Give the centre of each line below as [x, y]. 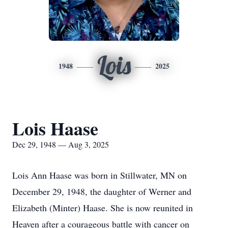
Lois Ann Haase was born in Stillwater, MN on [99, 175]
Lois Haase [55, 128]
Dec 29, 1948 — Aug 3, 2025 [61, 144]
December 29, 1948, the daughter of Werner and [102, 191]
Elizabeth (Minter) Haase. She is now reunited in [103, 208]
